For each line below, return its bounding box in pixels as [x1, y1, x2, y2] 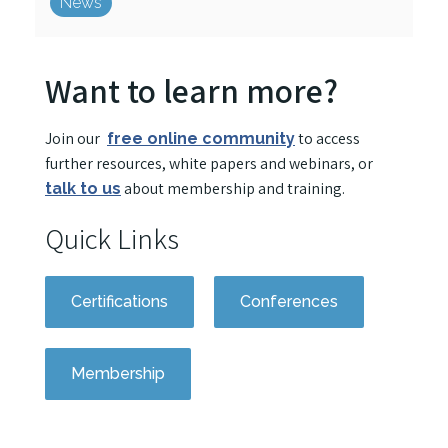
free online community [107, 129, 295, 149]
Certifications [71, 292, 168, 312]
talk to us [45, 179, 121, 199]
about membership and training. [124, 178, 345, 200]
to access [295, 128, 360, 150]
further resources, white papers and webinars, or [45, 153, 376, 175]
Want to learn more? [45, 69, 338, 114]
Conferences [240, 292, 338, 312]
